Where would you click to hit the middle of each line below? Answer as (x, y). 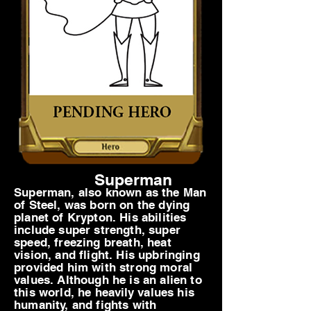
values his (164, 292)
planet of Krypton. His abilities (100, 217)
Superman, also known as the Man (110, 192)
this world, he (54, 292)
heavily (115, 292)
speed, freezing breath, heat (93, 242)
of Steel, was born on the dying (102, 205)
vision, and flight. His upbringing (107, 255)
